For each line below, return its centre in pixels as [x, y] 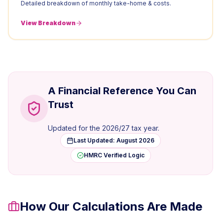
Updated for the [75, 128]
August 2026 [135, 140]
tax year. [145, 128]
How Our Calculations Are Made [111, 206]
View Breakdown [48, 23]
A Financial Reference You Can [122, 91]
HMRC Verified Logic [114, 155]
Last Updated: [95, 140]
